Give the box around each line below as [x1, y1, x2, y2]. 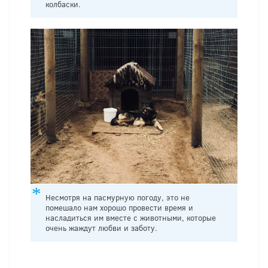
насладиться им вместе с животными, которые [45, 212, 216, 224]
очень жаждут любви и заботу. [45, 223, 157, 234]
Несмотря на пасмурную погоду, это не [45, 192, 190, 203]
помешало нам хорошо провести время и [45, 202, 193, 214]
